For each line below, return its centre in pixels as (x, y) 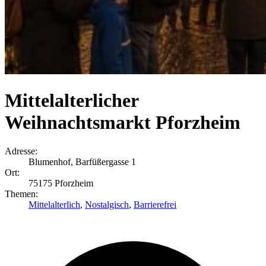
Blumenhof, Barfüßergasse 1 (82, 162)
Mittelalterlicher (72, 100)
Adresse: (21, 151)
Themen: (21, 194)
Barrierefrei (155, 205)
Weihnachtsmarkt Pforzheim (123, 122)
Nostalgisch (107, 205)
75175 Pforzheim (61, 183)
